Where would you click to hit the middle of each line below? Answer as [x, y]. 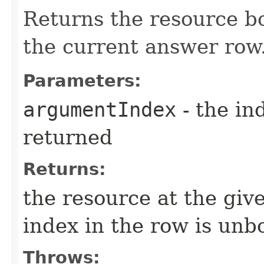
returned [68, 138]
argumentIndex [100, 110]
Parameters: [82, 81]
